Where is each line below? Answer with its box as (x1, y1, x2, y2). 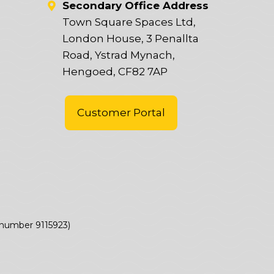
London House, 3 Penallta (62, 32, 199, 45)
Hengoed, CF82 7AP (62, 65, 168, 78)
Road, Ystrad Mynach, (62, 48, 175, 61)
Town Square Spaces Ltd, (62, 15, 196, 28)
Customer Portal (77, 106, 165, 119)
